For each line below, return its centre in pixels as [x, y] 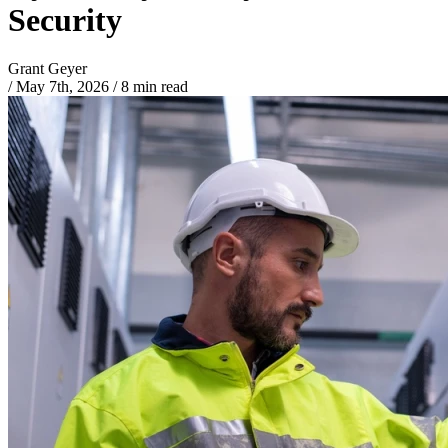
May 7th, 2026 [62, 87]
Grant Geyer [47, 69]
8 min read [152, 87]
